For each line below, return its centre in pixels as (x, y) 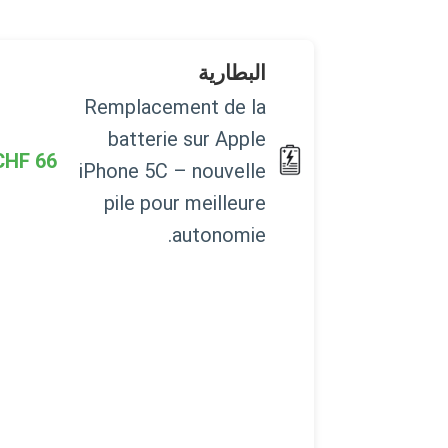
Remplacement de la (175, 106)
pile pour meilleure (185, 202)
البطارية (232, 72)
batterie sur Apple (187, 138)
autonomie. (219, 234)
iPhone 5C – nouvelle (172, 170)
